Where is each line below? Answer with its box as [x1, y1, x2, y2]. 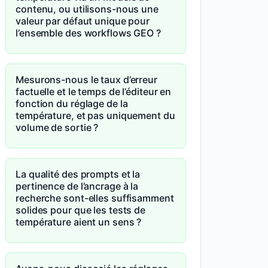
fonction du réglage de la [16, 98, 128, 109]
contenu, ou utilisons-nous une [16, 3, 159, 15]
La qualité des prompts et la [16, 168, 141, 180]
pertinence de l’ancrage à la [16, 180, 139, 192]
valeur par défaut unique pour [16, 15, 150, 27]
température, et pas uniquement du [16, 109, 175, 121]
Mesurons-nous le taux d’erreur [16, 74, 157, 86]
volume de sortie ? [16, 121, 99, 133]
